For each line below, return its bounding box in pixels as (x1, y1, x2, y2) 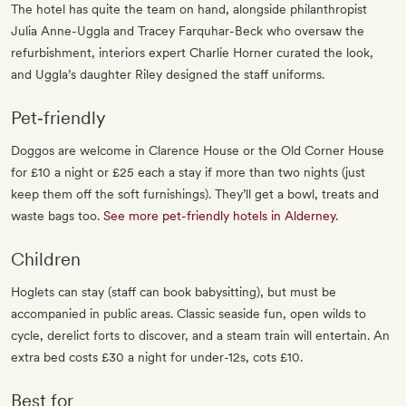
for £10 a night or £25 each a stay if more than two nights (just (11, 165, 365, 180)
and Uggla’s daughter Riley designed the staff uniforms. (11, 67, 324, 82)
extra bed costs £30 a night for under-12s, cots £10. (11, 350, 303, 365)
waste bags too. (11, 208, 103, 224)
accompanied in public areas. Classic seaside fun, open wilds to (11, 306, 366, 322)
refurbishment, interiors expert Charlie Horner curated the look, (11, 45, 373, 61)
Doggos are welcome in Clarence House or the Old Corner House (11, 143, 384, 159)
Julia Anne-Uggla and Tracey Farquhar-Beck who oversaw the (11, 24, 364, 39)
